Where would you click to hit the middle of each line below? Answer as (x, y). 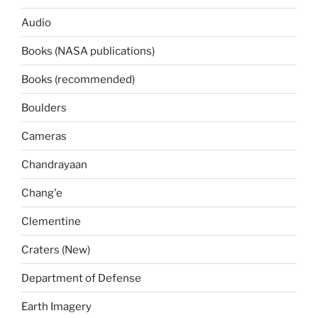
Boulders (44, 108)
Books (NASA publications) (88, 51)
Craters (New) (56, 250)
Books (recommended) (78, 79)
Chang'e (42, 193)
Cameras (44, 136)
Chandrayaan (54, 164)
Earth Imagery (56, 306)
